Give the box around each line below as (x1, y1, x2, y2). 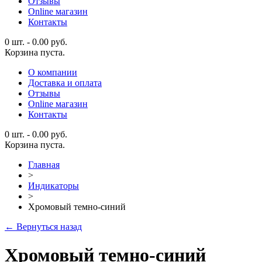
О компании (28, 67, 77, 77)
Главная (28, 159, 60, 170)
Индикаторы (28, 180, 79, 191)
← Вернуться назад (5, 221, 82, 232)
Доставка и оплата (28, 77, 102, 88)
